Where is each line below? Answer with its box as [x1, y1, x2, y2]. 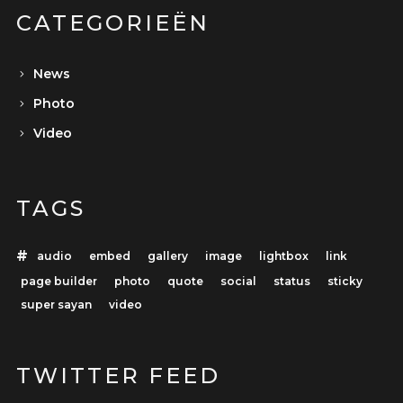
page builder [20, 273, 97, 288]
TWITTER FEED [15, 362, 220, 389]
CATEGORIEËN [15, 10, 210, 37]
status [273, 273, 310, 288]
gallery [147, 248, 188, 263]
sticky [327, 273, 363, 288]
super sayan [20, 297, 92, 311]
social [219, 273, 256, 288]
